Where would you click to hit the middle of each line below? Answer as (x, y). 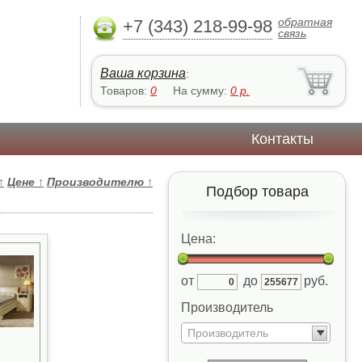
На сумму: (202, 90)
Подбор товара (257, 192)
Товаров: (125, 90)
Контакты (283, 139)
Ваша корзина (143, 73)
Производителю (97, 182)
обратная (305, 22)
